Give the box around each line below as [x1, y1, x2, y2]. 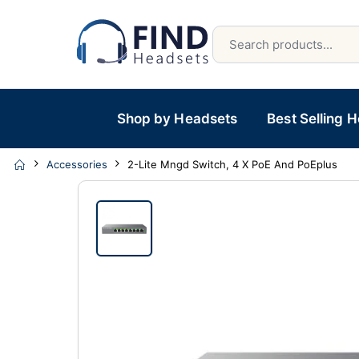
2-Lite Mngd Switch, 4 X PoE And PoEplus [127, 158, 338, 171]
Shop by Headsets [116, 111, 238, 127]
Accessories [46, 158, 108, 171]
